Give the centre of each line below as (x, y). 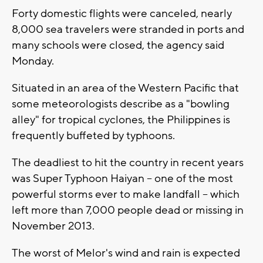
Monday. (33, 61)
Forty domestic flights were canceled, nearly (122, 14)
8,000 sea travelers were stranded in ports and (128, 30)
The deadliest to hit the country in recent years (128, 163)
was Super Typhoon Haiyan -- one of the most (122, 179)
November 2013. (53, 226)
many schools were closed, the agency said (118, 45)
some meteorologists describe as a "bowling (121, 104)
